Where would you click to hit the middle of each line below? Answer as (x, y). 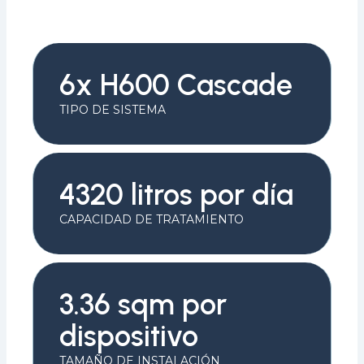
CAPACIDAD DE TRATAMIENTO (152, 219)
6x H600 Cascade (176, 84)
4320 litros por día (176, 194)
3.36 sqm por (143, 304)
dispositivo (129, 336)
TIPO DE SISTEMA (113, 109)
